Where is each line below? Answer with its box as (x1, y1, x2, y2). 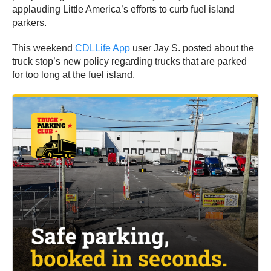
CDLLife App (75, 43, 130, 54)
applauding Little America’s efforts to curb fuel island (12, 4, 235, 15)
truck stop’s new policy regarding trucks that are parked (12, 56, 247, 67)
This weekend (12, 43, 75, 54)
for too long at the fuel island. (12, 70, 135, 80)
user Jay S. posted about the (130, 43, 254, 54)
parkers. (12, 18, 47, 28)
